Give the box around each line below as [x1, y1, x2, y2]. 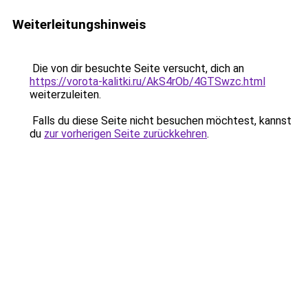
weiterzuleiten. [30, 88, 101, 101]
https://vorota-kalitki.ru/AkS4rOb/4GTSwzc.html [30, 75, 265, 88]
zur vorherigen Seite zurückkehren [44, 127, 207, 140]
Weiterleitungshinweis [12, 16, 146, 32]
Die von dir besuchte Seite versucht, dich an [30, 62, 244, 75]
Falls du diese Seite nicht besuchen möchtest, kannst [30, 114, 291, 127]
